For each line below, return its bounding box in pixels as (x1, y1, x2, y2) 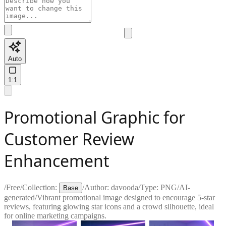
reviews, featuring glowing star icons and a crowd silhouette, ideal (4, 202, 214, 211)
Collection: (22, 183, 57, 192)
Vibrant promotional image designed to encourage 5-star (37, 193, 215, 202)
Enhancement (4, 150, 109, 172)
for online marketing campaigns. (4, 211, 106, 220)
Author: (84, 183, 111, 192)
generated (4, 193, 35, 202)
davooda (111, 183, 138, 192)
